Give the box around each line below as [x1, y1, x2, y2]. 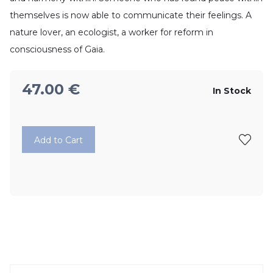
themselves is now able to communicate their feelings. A [10, 10, 252, 21]
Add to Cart [34, 135, 83, 146]
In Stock [215, 85, 251, 96]
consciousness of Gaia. [10, 44, 105, 55]
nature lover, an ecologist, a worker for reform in [10, 27, 213, 38]
